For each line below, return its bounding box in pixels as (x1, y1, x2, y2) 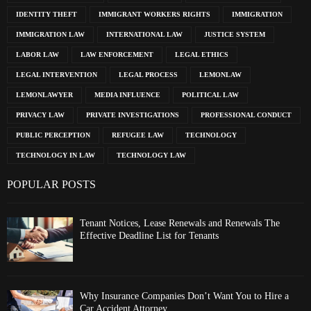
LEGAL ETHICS (175, 51, 228, 59)
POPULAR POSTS (7, 178, 96, 191)
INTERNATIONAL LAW (106, 31, 183, 39)
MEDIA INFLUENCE (94, 91, 160, 99)
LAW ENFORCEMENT (81, 51, 153, 59)
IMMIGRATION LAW (16, 31, 85, 39)
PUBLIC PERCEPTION (16, 131, 90, 140)
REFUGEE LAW (112, 131, 164, 140)
